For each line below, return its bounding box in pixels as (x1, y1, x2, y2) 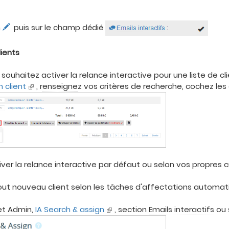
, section (114, 204, 149, 215)
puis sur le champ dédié (12, 22, 106, 33)
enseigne (42, 80, 78, 91)
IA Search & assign (35, 204, 105, 215)
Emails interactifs (149, 204, 215, 215)
